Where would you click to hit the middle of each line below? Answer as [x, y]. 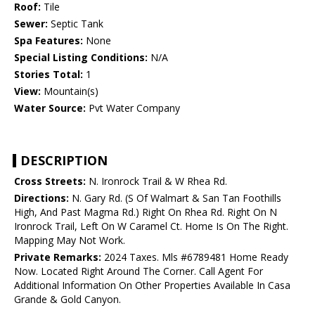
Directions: [41, 198]
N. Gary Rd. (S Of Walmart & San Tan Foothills [175, 198]
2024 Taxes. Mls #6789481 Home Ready [195, 257]
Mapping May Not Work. [70, 240]
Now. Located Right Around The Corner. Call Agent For [139, 271]
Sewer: [31, 24]
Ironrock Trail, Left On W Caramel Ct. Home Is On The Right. [151, 226]
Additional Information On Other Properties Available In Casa [152, 285]
